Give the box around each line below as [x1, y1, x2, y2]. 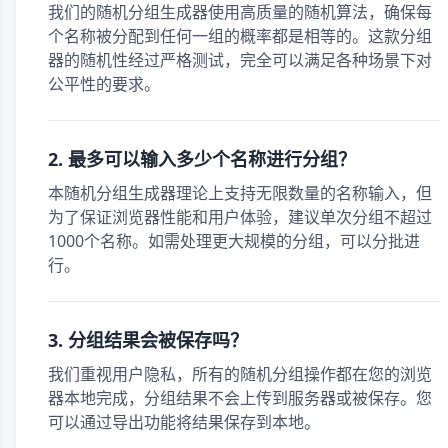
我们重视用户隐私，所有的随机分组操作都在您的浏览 [48, 363, 432, 385]
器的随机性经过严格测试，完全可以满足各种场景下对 [48, 49, 432, 71]
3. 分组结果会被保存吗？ [48, 328, 248, 352]
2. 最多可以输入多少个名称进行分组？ [48, 147, 356, 171]
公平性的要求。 [48, 73, 160, 95]
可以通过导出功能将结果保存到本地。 [48, 411, 320, 433]
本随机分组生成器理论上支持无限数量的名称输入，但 [48, 182, 432, 204]
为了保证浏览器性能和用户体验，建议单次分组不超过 [48, 206, 432, 228]
